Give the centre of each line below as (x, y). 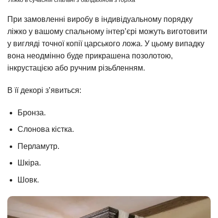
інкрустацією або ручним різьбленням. (76, 68)
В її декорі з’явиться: (44, 90)
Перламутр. (38, 146)
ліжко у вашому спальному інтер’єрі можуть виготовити (107, 32)
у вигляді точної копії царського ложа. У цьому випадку (106, 44)
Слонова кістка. (45, 129)
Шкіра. (29, 163)
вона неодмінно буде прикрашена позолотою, (90, 56)
